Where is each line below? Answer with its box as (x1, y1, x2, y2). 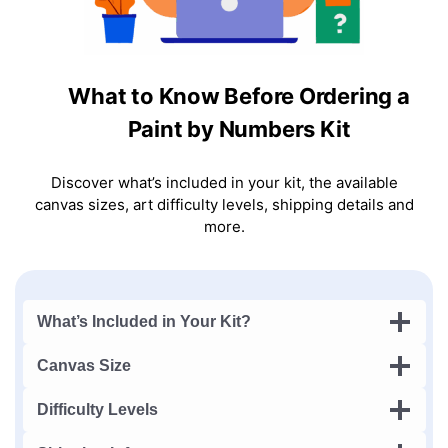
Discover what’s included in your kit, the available (50, 172, 398, 192)
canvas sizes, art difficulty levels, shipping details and (34, 194, 414, 214)
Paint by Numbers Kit (127, 115, 351, 142)
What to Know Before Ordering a (68, 82, 410, 109)
